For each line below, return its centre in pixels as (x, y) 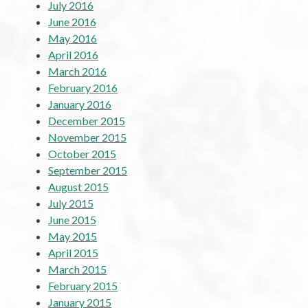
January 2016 (80, 104)
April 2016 (73, 54)
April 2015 (73, 252)
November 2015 (87, 137)
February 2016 (83, 87)
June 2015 (72, 219)
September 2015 (88, 170)
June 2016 (72, 21)
